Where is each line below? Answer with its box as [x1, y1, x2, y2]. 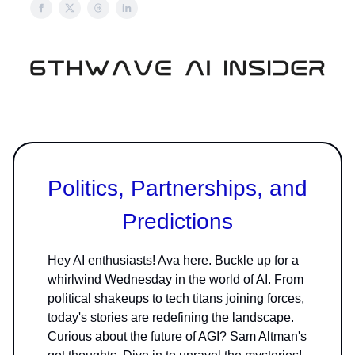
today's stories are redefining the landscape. [48, 310, 294, 324]
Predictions [122, 208, 233, 234]
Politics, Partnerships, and [48, 175, 307, 200]
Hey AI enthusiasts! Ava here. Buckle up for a [48, 253, 299, 267]
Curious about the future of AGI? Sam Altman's [48, 329, 307, 343]
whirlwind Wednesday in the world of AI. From [48, 272, 303, 286]
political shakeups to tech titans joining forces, [48, 291, 304, 305]
